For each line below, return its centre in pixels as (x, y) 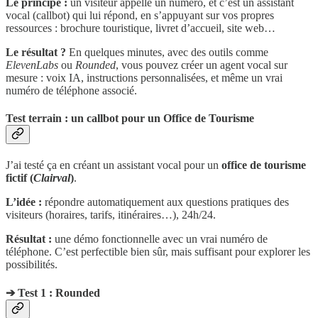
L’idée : (24, 202)
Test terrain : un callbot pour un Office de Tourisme (130, 118)
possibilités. (32, 265)
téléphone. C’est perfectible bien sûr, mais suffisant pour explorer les (158, 252)
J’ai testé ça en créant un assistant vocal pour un (114, 165)
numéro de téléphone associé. (71, 90)
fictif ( (20, 178)
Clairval (52, 178)
